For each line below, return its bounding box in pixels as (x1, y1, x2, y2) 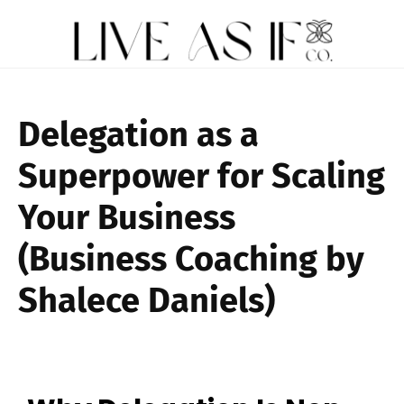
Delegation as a (18, 113, 259, 155)
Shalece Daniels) (18, 279, 275, 321)
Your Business (18, 196, 235, 238)
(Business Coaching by (18, 237, 364, 280)
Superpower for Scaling (18, 154, 385, 197)
